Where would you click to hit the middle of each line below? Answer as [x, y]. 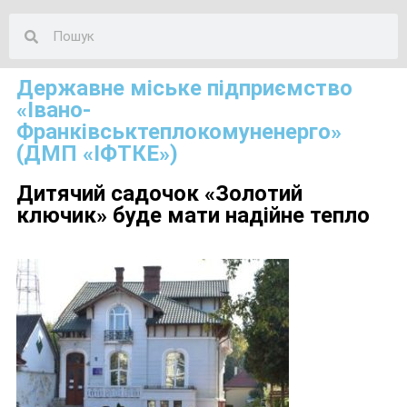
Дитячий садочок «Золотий [159, 194]
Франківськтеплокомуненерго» [179, 132]
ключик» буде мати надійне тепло [193, 216]
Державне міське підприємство [184, 89]
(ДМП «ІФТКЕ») [97, 154]
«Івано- [54, 110]
